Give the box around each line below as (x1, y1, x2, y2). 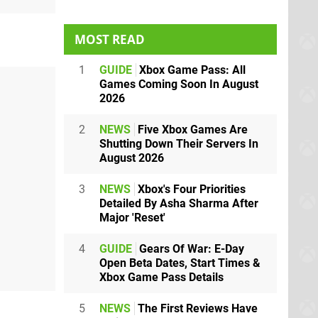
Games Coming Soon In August (99, 77, 258, 91)
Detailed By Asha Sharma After (99, 196, 258, 210)
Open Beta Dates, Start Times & (99, 256, 261, 270)
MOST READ (75, 31, 145, 48)
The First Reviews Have (135, 301, 258, 315)
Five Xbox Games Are (135, 122, 248, 136)
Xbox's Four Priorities (135, 182, 246, 196)
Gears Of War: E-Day (136, 241, 244, 256)
